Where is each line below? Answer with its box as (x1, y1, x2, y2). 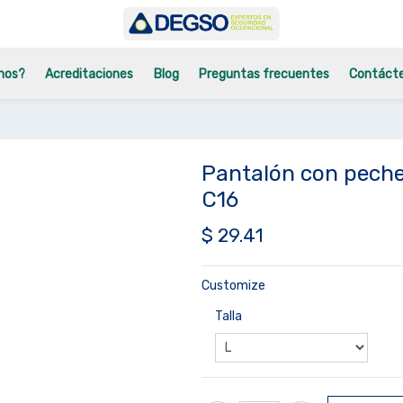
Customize (201, 278, 265, 293)
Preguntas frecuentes (198, 67, 329, 82)
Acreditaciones (45, 67, 134, 82)
